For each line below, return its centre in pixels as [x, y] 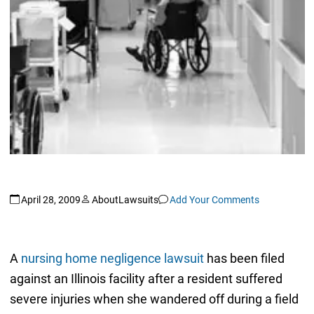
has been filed [244, 259]
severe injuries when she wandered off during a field [154, 299]
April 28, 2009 [50, 199]
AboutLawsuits [125, 199]
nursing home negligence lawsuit [112, 259]
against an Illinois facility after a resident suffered [146, 279]
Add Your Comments [214, 199]
